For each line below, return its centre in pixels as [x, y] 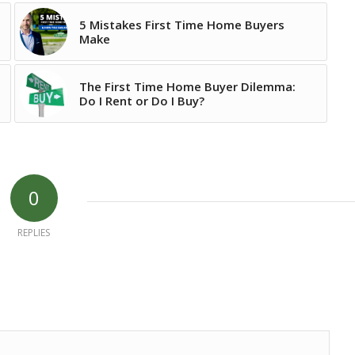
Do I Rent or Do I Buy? [141, 101]
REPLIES [34, 233]
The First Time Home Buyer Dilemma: [187, 87]
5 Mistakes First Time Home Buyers [181, 25]
